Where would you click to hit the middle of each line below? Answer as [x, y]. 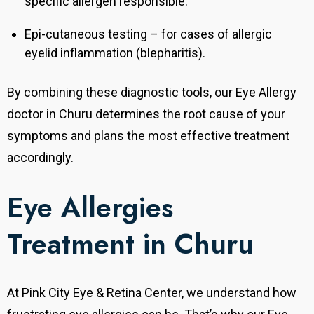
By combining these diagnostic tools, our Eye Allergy [152, 93]
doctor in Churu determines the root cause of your [146, 114]
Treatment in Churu [130, 244]
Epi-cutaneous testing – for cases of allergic [148, 34]
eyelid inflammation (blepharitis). [115, 53]
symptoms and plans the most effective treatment [148, 136]
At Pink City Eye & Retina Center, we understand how [152, 293]
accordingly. [40, 158]
